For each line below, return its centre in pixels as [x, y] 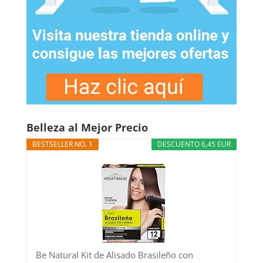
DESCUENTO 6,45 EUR [194, 144]
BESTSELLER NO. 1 [62, 144]
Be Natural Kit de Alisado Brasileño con [114, 254]
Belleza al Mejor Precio [87, 127]
